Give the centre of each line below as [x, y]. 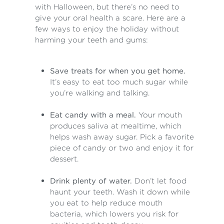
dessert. [64, 159]
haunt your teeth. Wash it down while [120, 192]
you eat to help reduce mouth [106, 203]
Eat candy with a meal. [94, 115]
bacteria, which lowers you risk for [114, 214]
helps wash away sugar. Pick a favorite [122, 137]
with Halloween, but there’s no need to [107, 7]
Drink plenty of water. [92, 181]
